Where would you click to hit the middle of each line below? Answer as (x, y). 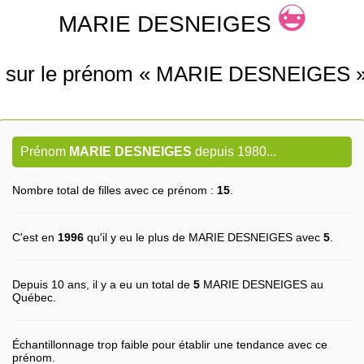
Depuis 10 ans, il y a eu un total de (103, 284)
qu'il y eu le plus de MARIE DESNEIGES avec (204, 237)
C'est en (35, 237)
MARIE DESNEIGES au (262, 284)
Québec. (34, 297)
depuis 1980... (234, 152)
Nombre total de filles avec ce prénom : (115, 190)
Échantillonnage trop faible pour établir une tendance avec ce (170, 344)
